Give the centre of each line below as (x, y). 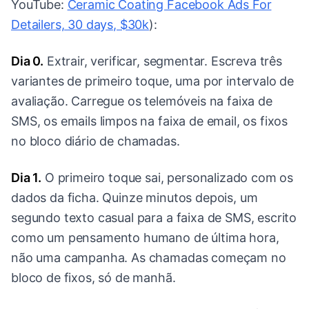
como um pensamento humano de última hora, (145, 238)
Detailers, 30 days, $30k (80, 25)
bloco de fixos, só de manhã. (93, 278)
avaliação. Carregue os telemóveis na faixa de (142, 101)
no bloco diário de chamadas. (96, 141)
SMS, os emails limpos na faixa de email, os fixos (150, 121)
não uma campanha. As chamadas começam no (149, 258)
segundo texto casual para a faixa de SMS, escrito (154, 218)
